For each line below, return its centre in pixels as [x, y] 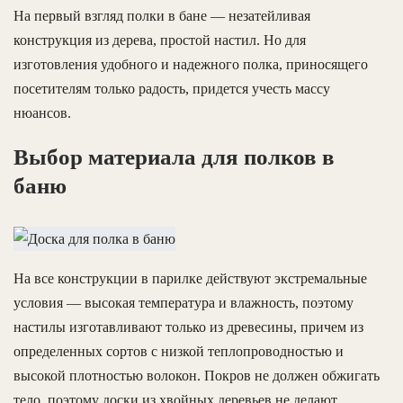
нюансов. [42, 112]
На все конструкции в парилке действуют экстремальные [190, 278]
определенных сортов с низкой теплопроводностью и [179, 351]
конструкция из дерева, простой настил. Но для [160, 40]
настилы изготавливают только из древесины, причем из [188, 327]
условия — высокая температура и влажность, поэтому [184, 302]
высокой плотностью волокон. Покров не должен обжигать [197, 375]
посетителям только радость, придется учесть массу [172, 88]
